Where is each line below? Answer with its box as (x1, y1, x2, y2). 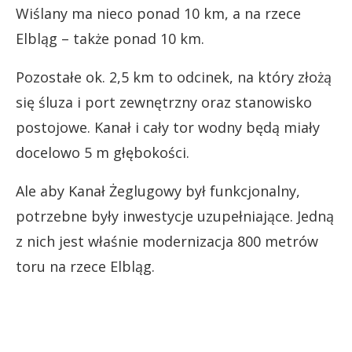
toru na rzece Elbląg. (16, 257, 155, 277)
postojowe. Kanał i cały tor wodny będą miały (16, 118, 320, 137)
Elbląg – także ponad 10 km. (16, 29, 204, 49)
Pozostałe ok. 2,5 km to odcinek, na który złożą (16, 68, 332, 87)
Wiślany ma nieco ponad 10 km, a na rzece (16, 4, 301, 24)
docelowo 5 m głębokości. (16, 143, 189, 163)
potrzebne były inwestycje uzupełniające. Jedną (16, 207, 334, 226)
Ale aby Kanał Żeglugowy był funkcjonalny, (16, 181, 300, 201)
